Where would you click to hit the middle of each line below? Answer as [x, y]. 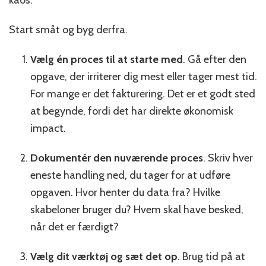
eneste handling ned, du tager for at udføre [130, 175]
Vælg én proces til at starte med [107, 59]
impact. [48, 128]
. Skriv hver [228, 158]
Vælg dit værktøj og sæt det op [104, 256]
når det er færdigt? [75, 227]
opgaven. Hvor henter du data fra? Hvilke [125, 192]
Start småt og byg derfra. [68, 29]
